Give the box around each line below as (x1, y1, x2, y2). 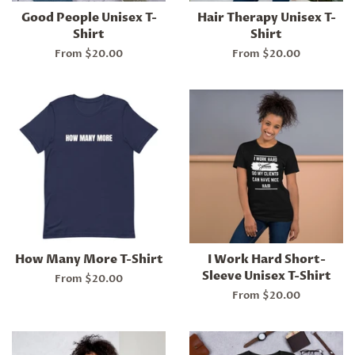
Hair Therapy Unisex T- (197, 10, 336, 26)
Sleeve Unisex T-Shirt (201, 268, 331, 284)
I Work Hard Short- (207, 251, 326, 268)
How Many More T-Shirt (14, 251, 163, 268)
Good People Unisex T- (21, 10, 157, 26)
